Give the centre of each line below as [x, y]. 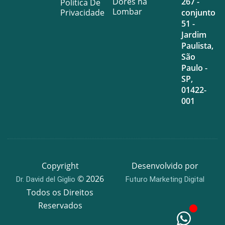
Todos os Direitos [60, 192]
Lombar [127, 11]
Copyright [60, 165]
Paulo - [194, 68]
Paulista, [197, 45]
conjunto [198, 12]
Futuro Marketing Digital [165, 179]
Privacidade [82, 12]
